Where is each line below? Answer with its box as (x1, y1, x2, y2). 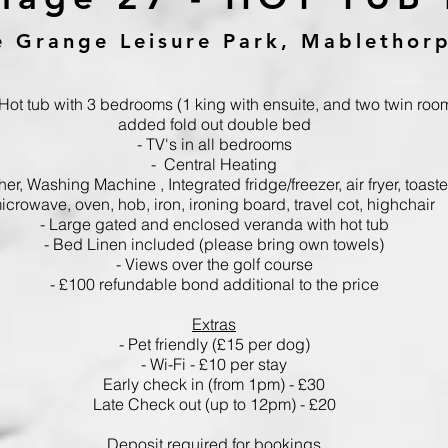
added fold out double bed (117, 114, 311, 134)
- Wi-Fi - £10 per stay (141, 354, 287, 374)
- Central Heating (151, 154, 277, 174)
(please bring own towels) (195, 234, 384, 254)
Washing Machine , (27, 174, 168, 194)
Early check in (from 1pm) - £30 (103, 374, 325, 394)
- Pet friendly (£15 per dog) (118, 334, 310, 354)
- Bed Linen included (44, 234, 195, 254)
